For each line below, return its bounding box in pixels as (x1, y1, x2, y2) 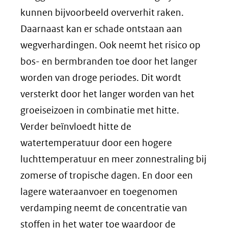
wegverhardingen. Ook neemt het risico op (20, 39, 201, 51)
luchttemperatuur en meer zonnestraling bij (20, 153, 207, 165)
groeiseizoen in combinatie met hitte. (20, 104, 179, 116)
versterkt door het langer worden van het (20, 88, 194, 100)
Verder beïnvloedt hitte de (20, 120, 131, 132)
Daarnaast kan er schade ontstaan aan (20, 22, 182, 35)
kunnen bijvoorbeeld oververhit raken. (20, 6, 184, 18)
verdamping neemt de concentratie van (20, 202, 187, 214)
